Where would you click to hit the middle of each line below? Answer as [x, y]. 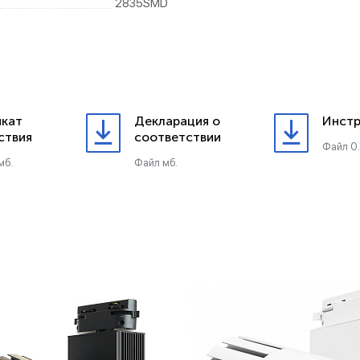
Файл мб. [156, 163]
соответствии [178, 137]
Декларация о [177, 121]
